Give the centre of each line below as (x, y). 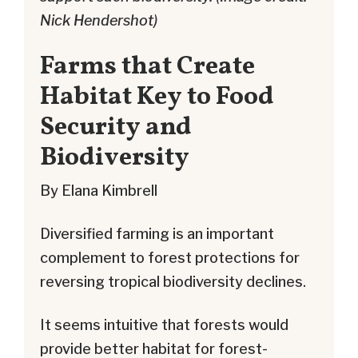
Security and (116, 127)
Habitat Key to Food (157, 97)
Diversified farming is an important (157, 234)
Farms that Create (147, 66)
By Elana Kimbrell (99, 191)
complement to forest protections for (170, 258)
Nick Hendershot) (99, 20)
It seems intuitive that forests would (164, 325)
